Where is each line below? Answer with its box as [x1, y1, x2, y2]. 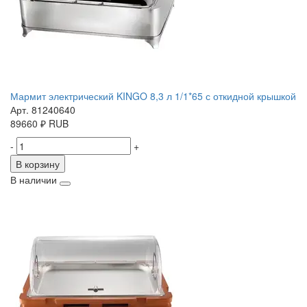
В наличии [10, 173, 57, 187]
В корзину [16, 157, 60, 171]
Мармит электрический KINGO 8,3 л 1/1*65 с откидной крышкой [10, 89, 296, 103]
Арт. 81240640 [10, 103, 75, 117]
